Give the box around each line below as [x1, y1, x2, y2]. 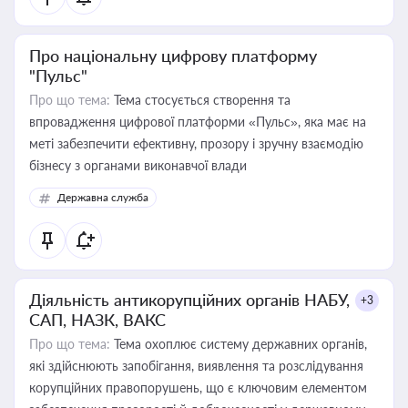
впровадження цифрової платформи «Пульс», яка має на [29, 114, 366, 129]
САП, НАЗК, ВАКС [29, 310, 166, 330]
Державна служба [57, 190, 148, 204]
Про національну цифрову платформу [29, 46, 317, 66]
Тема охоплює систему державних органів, [110, 336, 367, 352]
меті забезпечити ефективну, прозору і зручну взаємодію [29, 136, 363, 151]
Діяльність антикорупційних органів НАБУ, [29, 290, 350, 310]
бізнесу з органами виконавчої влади [29, 158, 247, 173]
